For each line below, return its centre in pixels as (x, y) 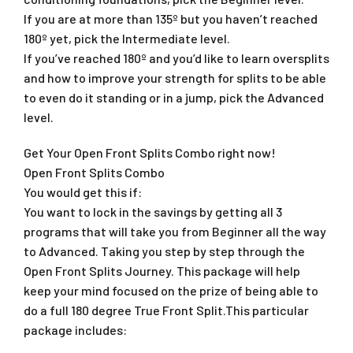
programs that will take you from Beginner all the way (175, 231)
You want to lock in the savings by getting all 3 (153, 211)
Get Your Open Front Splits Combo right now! (150, 152)
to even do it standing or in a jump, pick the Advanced (174, 97)
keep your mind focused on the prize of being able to (171, 290)
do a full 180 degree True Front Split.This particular (166, 310)
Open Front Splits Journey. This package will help (162, 270)
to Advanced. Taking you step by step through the (164, 251)
